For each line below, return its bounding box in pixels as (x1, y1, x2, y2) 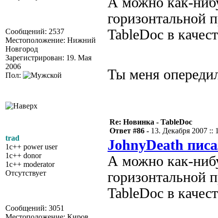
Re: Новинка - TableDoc (109, 118, 192, 126)
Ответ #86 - (109, 127, 151, 135)
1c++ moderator (5, 160, 54, 168)
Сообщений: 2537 (5, 27, 64, 36)
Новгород (5, 45, 38, 53)
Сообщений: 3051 (5, 204, 64, 212)
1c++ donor (5, 151, 41, 160)
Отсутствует (5, 169, 46, 177)
